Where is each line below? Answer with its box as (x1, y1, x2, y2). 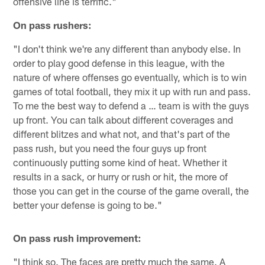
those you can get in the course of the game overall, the (13, 184, 250, 196)
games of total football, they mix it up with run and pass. (13, 85, 251, 97)
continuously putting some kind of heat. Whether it (13, 156, 228, 168)
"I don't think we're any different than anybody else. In (13, 42, 241, 54)
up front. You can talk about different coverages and (13, 113, 234, 125)
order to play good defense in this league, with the (13, 56, 225, 69)
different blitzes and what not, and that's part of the (13, 127, 231, 140)
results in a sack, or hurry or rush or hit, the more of (13, 170, 228, 182)
